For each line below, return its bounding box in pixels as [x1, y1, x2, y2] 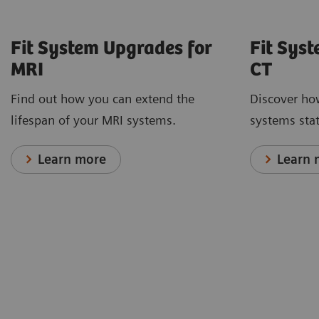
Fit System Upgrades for [11, 38, 212, 61]
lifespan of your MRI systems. [11, 113, 176, 128]
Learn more [38, 152, 107, 167]
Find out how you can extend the [11, 91, 194, 107]
